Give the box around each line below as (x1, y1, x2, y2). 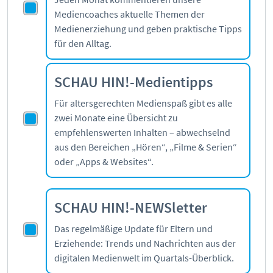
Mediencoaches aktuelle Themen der (54, 8, 205, 21)
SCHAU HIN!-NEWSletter (54, 197, 207, 218)
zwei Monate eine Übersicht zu (54, 112, 178, 124)
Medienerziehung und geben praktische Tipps (54, 23, 242, 35)
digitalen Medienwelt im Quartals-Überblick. (54, 252, 234, 264)
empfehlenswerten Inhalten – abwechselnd (54, 126, 230, 139)
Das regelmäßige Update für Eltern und (54, 222, 213, 235)
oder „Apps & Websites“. (54, 155, 154, 168)
